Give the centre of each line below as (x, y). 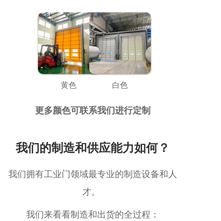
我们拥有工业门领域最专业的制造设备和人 (92, 174)
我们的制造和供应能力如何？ (92, 148)
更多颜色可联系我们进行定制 (92, 110)
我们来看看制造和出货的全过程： (92, 214)
